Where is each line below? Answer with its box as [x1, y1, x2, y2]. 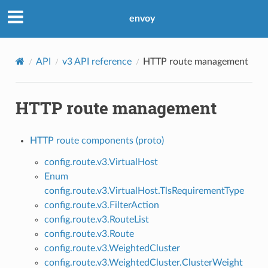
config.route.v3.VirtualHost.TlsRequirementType [44, 185, 244, 196]
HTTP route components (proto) [29, 135, 164, 145]
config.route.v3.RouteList [44, 214, 149, 224]
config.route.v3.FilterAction [44, 200, 159, 210]
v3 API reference [62, 56, 132, 66]
